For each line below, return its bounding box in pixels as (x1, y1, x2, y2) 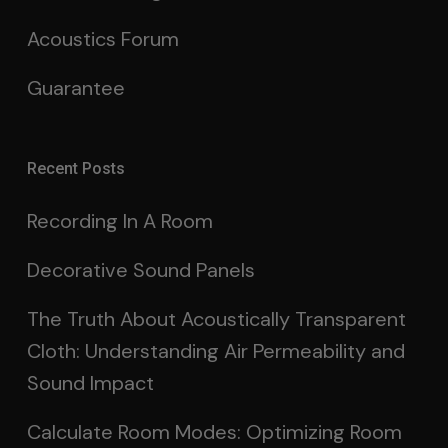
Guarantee (26, 75, 125, 102)
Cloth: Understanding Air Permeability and (26, 338, 405, 365)
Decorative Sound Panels (26, 257, 255, 284)
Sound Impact (26, 370, 154, 397)
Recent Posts (26, 159, 125, 179)
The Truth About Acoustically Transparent (26, 306, 406, 333)
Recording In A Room (26, 208, 213, 235)
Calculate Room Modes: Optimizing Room (26, 419, 402, 446)
